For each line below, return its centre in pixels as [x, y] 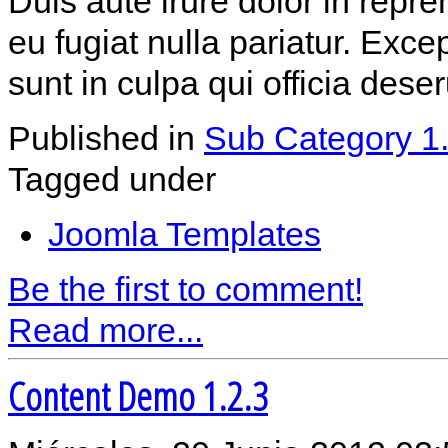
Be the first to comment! [185, 288]
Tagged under [112, 178]
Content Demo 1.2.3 [138, 396]
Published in [106, 137]
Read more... [105, 329]
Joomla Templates [184, 233]
